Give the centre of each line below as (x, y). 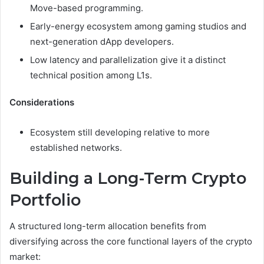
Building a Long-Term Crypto (128, 178)
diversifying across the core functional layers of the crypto (131, 242)
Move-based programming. (87, 8)
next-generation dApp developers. (102, 41)
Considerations (42, 102)
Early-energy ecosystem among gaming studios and (138, 26)
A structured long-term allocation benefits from (108, 226)
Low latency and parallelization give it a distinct (128, 60)
